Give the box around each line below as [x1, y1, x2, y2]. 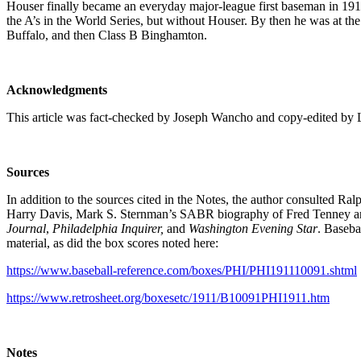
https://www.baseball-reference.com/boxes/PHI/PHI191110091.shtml [6, 263, 357, 277]
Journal [6, 221, 46, 235]
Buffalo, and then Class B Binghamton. [6, 27, 207, 42]
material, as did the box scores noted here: [6, 235, 218, 250]
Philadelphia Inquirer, [52, 221, 167, 235]
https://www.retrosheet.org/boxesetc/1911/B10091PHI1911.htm [6, 290, 330, 305]
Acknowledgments [6, 82, 107, 97]
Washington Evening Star [185, 221, 317, 235]
